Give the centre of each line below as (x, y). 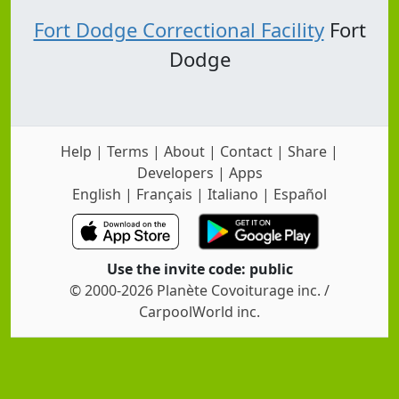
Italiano (233, 194)
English (97, 194)
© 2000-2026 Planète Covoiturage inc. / (199, 290)
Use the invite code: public (199, 269)
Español (300, 194)
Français (164, 194)
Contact (246, 151)
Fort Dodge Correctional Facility (179, 30)
